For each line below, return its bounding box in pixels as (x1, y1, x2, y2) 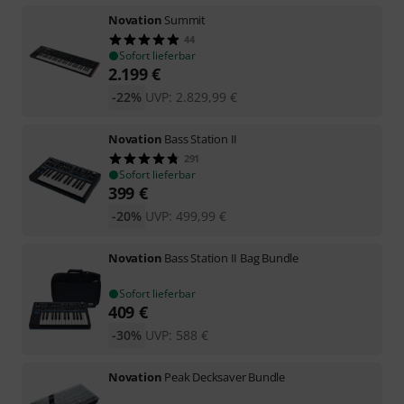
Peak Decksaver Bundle (164, 368, 286, 385)
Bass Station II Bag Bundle (164, 249, 299, 266)
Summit (164, 11, 207, 28)
